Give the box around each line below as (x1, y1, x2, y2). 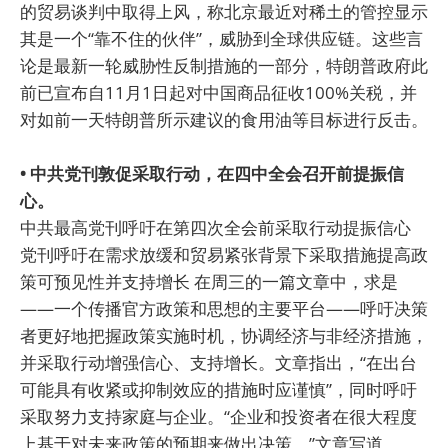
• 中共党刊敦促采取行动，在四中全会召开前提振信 (20, 161, 404, 185)
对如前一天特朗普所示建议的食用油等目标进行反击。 (20, 107, 428, 131)
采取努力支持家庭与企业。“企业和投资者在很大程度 (20, 404, 417, 428)
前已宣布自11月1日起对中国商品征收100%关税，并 (20, 80, 417, 104)
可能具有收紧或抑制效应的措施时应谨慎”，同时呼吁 (20, 377, 417, 401)
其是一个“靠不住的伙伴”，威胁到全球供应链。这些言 (20, 26, 423, 50)
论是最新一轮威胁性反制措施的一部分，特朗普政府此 (20, 53, 428, 77)
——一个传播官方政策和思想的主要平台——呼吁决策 (20, 296, 428, 320)
